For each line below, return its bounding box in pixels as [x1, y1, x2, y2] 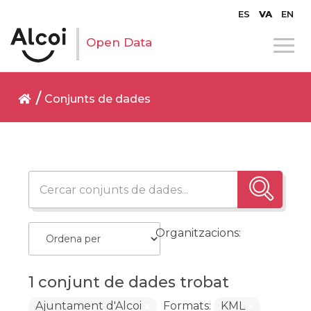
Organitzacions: [155, 226, 241, 239]
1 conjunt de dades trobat [28, 273, 230, 292]
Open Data [86, 35, 152, 49]
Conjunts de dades [44, 92, 151, 106]
